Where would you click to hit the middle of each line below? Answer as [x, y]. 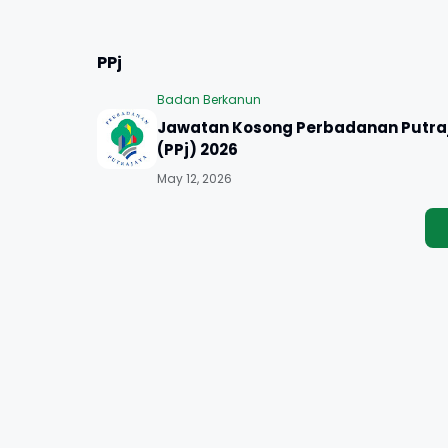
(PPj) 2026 [197, 149]
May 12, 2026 [194, 178]
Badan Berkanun [209, 99]
